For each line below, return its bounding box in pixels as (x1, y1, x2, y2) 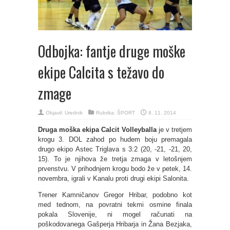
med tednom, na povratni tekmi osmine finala (38, 200, 192, 208)
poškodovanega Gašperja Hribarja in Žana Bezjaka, (38, 220, 192, 228)
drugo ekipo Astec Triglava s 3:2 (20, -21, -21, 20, (38, 145, 192, 153)
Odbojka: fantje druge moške (38, 40, 185, 62)
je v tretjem (156, 125, 193, 133)
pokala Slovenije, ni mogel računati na (38, 210, 192, 218)
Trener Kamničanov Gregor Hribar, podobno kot (38, 190, 192, 199)
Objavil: (46, 109, 65, 116)
